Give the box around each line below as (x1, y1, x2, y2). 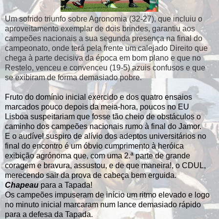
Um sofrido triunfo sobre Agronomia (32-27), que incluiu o (5, 14, 202, 23)
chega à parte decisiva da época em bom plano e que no (5, 53, 201, 62)
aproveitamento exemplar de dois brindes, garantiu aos (5, 24, 195, 33)
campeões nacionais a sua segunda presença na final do (5, 34, 202, 43)
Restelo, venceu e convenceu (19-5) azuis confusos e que (5, 63, 205, 72)
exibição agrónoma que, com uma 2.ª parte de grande (5, 151, 190, 160)
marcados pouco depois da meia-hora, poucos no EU (5, 102, 189, 111)
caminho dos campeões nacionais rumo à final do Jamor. (5, 122, 203, 131)
